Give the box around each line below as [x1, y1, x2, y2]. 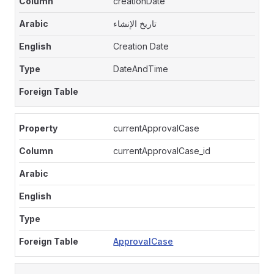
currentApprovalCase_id [113, 146, 211, 156]
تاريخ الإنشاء [113, 18, 157, 29]
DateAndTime [113, 64, 169, 74]
